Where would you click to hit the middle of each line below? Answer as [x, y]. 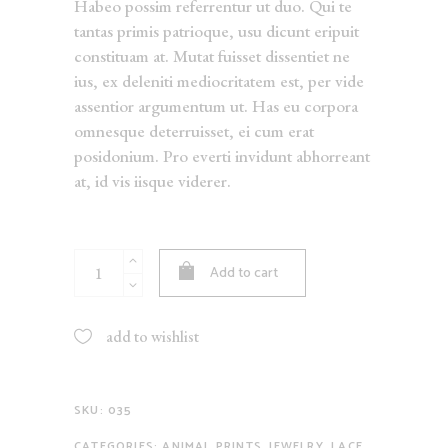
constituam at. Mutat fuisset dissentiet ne [212, 56]
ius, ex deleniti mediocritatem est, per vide [219, 81]
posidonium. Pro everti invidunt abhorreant [222, 156]
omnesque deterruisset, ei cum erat [194, 131]
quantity [101, 308]
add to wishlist [152, 337]
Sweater [100, 284]
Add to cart [244, 274]
